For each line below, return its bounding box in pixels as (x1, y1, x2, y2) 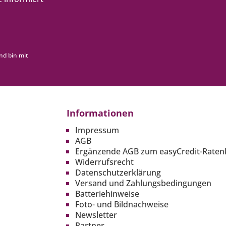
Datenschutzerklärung (75, 167, 161, 179)
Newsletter (75, 209, 117, 221)
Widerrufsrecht (75, 156, 134, 168)
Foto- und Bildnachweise (75, 199, 168, 210)
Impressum (75, 125, 119, 136)
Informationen (67, 107, 134, 120)
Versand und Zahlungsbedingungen (75, 178, 211, 189)
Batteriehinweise (75, 188, 139, 200)
